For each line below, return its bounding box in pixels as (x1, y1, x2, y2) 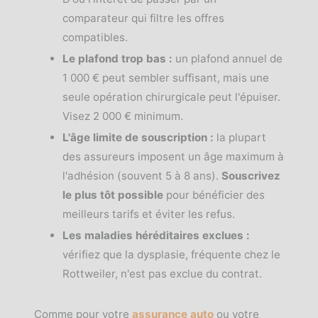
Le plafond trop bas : (62, 52, 172, 65)
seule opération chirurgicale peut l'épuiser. (62, 90, 280, 104)
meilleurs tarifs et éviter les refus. (62, 207, 235, 221)
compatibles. (62, 31, 128, 44)
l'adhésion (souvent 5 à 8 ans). (62, 169, 221, 182)
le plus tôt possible (62, 188, 163, 202)
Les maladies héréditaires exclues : (62, 229, 250, 242)
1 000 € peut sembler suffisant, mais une (62, 71, 269, 84)
